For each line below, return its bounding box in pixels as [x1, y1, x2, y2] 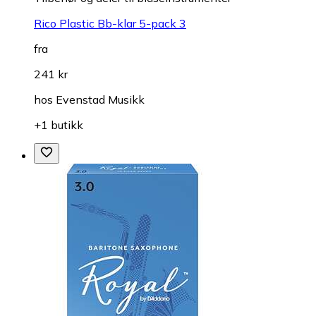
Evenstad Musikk [56, 92, 145, 107]
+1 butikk [34, 118, 83, 133]
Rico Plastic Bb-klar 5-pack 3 [34, 16, 186, 31]
